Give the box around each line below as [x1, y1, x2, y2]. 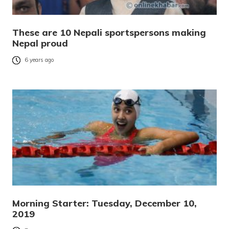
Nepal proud [12, 37, 68, 49]
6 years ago [25, 56, 54, 64]
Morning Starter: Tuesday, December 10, [12, 197, 197, 209]
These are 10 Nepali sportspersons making [12, 26, 206, 38]
